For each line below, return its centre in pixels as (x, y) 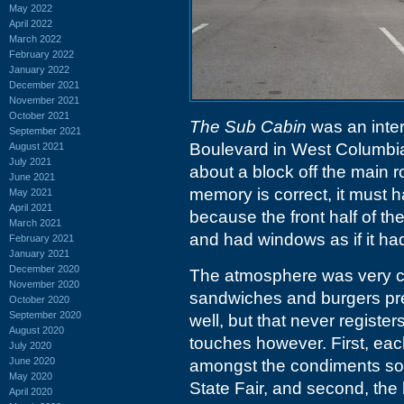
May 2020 (31, 376)
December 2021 (44, 84)
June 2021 (32, 176)
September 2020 (45, 314)
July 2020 (30, 345)
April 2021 (31, 207)
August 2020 (37, 330)
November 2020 (44, 284)
